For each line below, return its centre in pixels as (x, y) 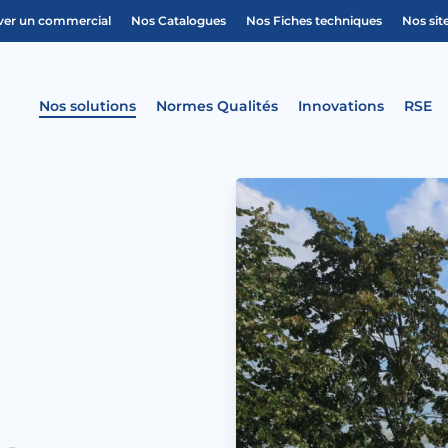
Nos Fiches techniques (314, 20)
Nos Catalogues (178, 20)
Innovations (341, 105)
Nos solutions (87, 105)
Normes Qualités (217, 105)
